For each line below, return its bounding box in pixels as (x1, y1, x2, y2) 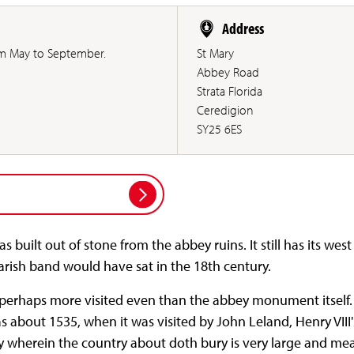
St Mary (197, 45, 235, 62)
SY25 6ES (197, 121, 243, 137)
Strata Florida (197, 83, 263, 100)
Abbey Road (197, 64, 260, 81)
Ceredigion (197, 102, 254, 119)
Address (222, 18, 265, 39)
